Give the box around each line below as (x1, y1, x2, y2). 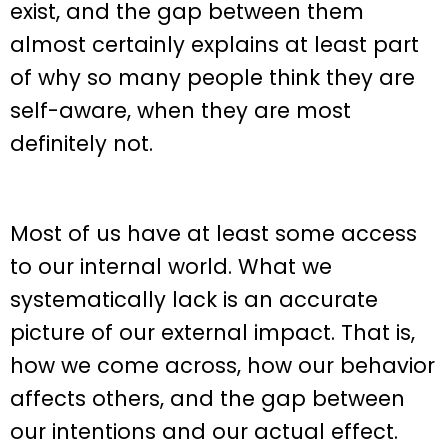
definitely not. (10, 128, 153, 158)
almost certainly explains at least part (10, 29, 419, 59)
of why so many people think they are (10, 62, 415, 92)
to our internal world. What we (10, 252, 332, 282)
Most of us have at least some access (10, 219, 417, 249)
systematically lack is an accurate (10, 285, 378, 315)
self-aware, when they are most (10, 95, 351, 125)
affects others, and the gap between (10, 384, 405, 414)
